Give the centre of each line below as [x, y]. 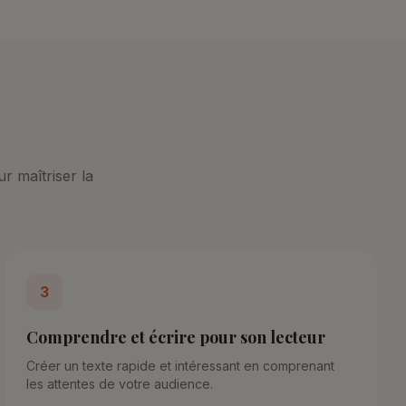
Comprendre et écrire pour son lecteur [176, 337]
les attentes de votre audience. [120, 384]
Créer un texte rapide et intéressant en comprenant [181, 366]
